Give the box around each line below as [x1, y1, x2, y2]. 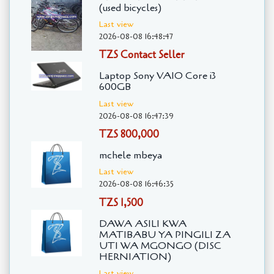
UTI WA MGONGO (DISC [98, 239, 221, 253]
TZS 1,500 [98, 195, 143, 210]
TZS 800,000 [98, 127, 159, 142]
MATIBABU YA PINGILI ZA [98, 228, 231, 242]
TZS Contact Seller [98, 48, 185, 62]
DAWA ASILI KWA [98, 217, 187, 231]
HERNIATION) [98, 250, 171, 264]
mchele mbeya [98, 149, 162, 163]
